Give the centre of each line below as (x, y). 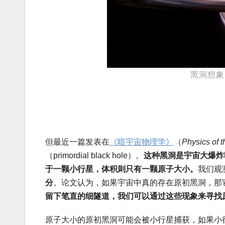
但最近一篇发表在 (77, 142)
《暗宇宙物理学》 (142, 142)
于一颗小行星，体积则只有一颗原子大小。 (122, 169)
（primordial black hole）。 (94, 156)
